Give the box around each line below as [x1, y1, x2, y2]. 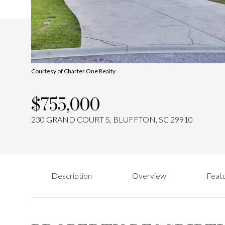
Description [51, 171, 92, 180]
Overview [132, 171, 166, 180]
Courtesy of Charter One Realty [31, 67, 116, 75]
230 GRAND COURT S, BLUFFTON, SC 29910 [31, 115, 193, 124]
